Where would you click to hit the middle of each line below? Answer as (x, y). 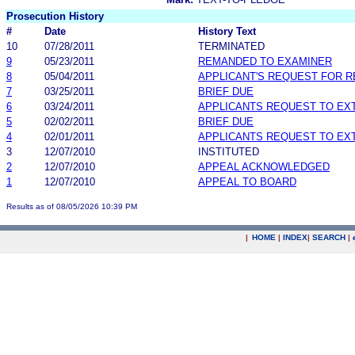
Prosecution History (55, 16)
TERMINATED (231, 46)
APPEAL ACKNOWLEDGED (264, 166)
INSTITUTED (229, 151)
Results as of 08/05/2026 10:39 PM (72, 206)
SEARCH (329, 237)
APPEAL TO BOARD (247, 181)
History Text (227, 31)
